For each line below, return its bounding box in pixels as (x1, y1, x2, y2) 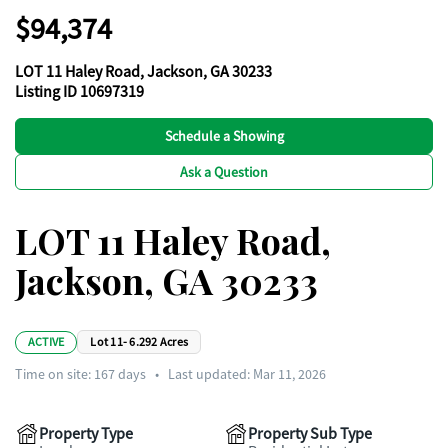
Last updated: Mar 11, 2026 (168, 365, 326, 383)
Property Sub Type (248, 424, 372, 444)
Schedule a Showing (164, 127, 284, 145)
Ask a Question (180, 163, 268, 181)
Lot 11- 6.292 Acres (90, 334, 189, 350)
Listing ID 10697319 (15, 82, 144, 102)
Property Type (39, 424, 133, 444)
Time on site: (15, 365, 94, 383)
